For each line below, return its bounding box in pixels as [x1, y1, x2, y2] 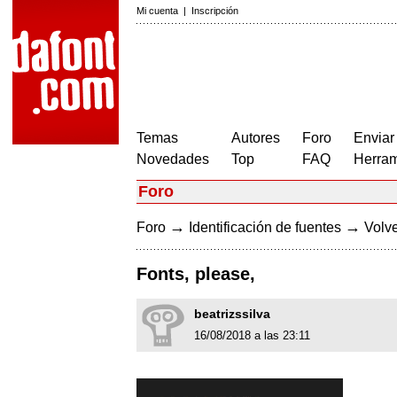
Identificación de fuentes [189, 220, 341, 235]
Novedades [136, 152, 209, 167]
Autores [231, 130, 280, 145]
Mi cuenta [136, 5, 178, 16]
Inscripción [191, 5, 238, 16]
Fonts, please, [136, 264, 255, 284]
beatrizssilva [194, 307, 270, 322]
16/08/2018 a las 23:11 [194, 329, 310, 343]
